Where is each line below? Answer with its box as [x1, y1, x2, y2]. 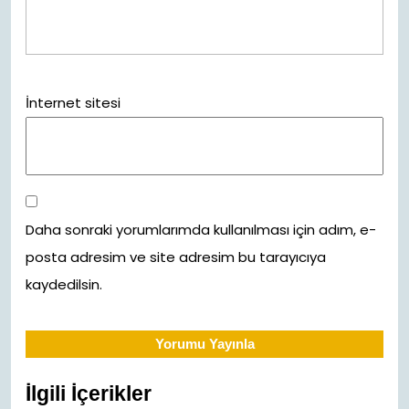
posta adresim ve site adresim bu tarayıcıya [26, 247, 326, 267]
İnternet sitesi [26, 93, 121, 112]
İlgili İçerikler [26, 382, 152, 405]
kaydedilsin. [26, 275, 102, 294]
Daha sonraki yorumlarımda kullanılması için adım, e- [26, 220, 376, 239]
